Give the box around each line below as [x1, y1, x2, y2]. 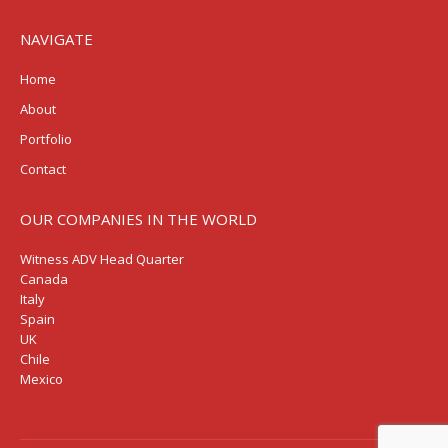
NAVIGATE [20, 29, 93, 49]
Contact [20, 160, 66, 178]
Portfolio [20, 130, 72, 148]
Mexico [20, 370, 63, 388]
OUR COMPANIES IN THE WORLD [20, 209, 257, 229]
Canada [20, 270, 68, 288]
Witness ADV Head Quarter [20, 250, 184, 268]
